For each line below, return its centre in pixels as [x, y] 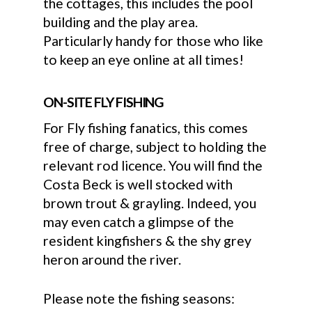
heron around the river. [112, 259]
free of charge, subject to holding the [155, 146]
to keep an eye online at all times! [144, 59]
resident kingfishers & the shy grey [148, 240]
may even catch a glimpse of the [139, 221]
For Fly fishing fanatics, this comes [146, 127]
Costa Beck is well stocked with [138, 184]
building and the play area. [121, 22]
